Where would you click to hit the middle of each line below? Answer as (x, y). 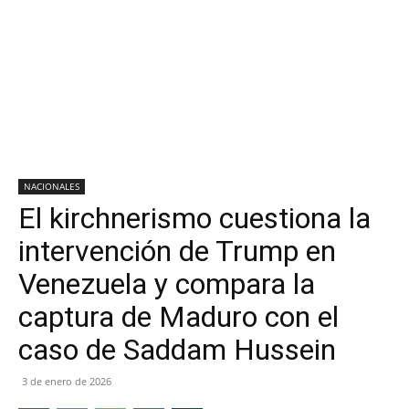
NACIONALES (52, 186)
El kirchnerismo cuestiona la (194, 218)
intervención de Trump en (177, 251)
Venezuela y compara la (167, 284)
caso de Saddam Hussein (177, 350)
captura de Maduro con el (178, 317)
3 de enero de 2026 (67, 381)
